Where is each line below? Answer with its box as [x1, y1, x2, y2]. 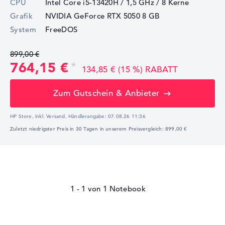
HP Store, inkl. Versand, [10, 113, 67, 120]
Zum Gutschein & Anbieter [53, 88, 160, 99]
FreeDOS [45, 24, 78, 34]
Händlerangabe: [66, 113, 108, 120]
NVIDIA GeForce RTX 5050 [45, 11, 140, 21]
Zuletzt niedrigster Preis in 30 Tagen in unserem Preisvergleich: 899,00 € [10, 125, 187, 132]
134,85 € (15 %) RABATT [81, 64, 178, 75]
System [10, 24, 36, 34]
